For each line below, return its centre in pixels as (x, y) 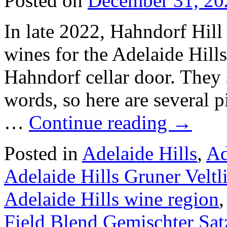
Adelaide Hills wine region (111, 199)
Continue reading (101, 122)
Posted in (41, 153)
